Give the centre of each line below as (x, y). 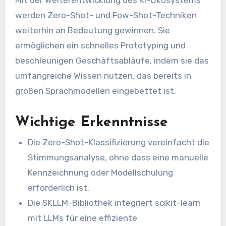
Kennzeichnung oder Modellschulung (101, 173)
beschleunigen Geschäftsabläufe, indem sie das (112, 60)
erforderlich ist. (59, 188)
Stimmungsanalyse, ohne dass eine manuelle (118, 158)
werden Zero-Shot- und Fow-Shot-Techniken (106, 15)
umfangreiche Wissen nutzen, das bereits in (103, 75)
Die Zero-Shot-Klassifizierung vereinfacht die (119, 143)
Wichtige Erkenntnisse (91, 122)
